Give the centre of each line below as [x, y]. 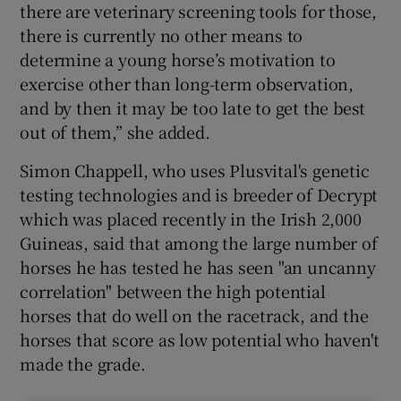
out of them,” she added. [115, 132]
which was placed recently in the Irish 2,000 [191, 219]
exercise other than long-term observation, [187, 84]
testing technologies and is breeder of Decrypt [199, 195]
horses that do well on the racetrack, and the [194, 316]
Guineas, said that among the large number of [199, 243]
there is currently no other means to [162, 35]
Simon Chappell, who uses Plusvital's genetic [195, 171]
